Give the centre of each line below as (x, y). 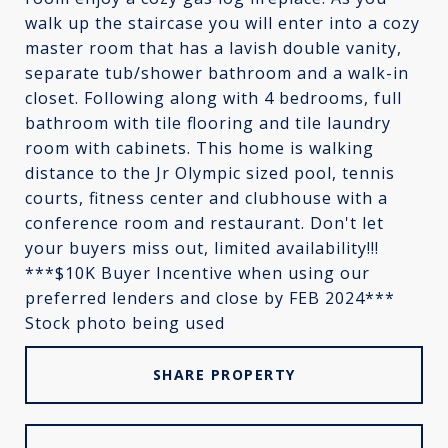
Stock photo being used (125, 323)
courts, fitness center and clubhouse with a (206, 198)
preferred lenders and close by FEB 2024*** (210, 298)
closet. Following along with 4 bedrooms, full (213, 98)
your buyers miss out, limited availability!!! (202, 248)
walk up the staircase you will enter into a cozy (222, 23)
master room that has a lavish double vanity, (213, 48)
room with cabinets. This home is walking (199, 148)
